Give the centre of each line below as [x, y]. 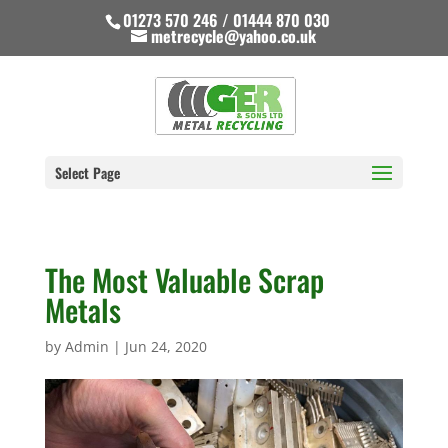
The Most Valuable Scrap [184, 279]
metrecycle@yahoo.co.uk [234, 36]
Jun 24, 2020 [165, 346]
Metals [82, 309]
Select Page [87, 172]
